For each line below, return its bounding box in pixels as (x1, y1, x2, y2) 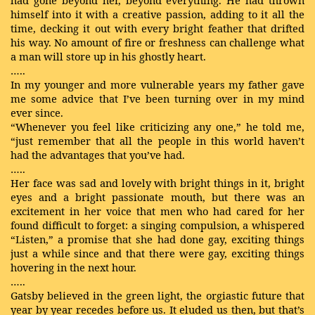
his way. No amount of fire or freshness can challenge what (11, 35, 304, 49)
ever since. (11, 105, 63, 120)
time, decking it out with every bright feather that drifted (11, 21, 304, 35)
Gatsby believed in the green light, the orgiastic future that (11, 288, 304, 302)
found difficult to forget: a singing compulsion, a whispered (11, 218, 304, 232)
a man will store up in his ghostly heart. (11, 49, 206, 63)
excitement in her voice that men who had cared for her (11, 204, 304, 218)
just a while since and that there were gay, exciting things (11, 246, 304, 260)
